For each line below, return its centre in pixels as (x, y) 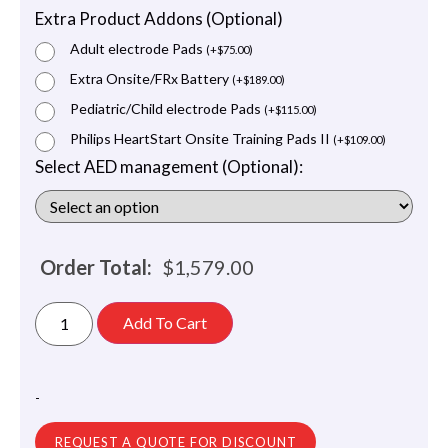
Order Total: (96, 266)
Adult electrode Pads (138, 49)
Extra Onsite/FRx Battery (151, 79)
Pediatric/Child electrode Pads (167, 109)
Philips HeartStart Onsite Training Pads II (201, 139)
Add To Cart (165, 322)
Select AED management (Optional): (169, 167)
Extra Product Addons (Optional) (159, 19)
